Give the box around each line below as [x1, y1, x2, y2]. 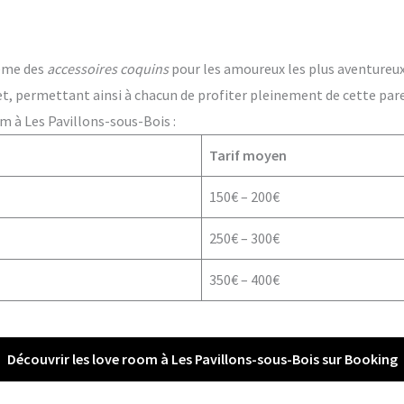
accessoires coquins [46, 60, 169, 78]
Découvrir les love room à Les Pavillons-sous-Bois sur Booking [6, 350, 398, 369]
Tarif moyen [208, 146, 287, 165]
